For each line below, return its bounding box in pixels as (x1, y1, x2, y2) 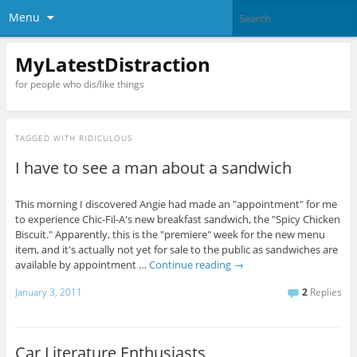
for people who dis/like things (14, 76, 144, 91)
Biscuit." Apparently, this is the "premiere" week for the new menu (14, 227, 325, 242)
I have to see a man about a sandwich (14, 157, 292, 179)
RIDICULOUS (78, 132, 132, 144)
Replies (308, 284, 343, 299)
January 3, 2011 (14, 284, 82, 299)
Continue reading (148, 257, 233, 273)
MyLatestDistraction (14, 50, 210, 77)
